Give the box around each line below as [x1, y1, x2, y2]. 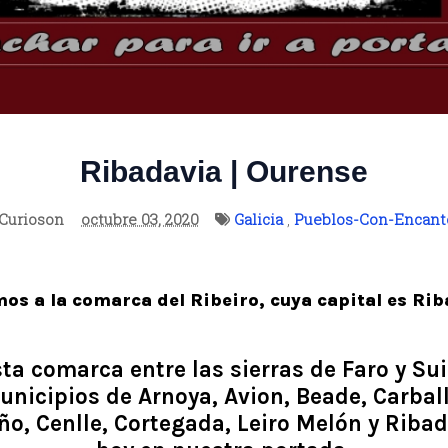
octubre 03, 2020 [81, 209, 199, 230]
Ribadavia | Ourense [80, 155, 368, 189]
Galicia [234, 209, 283, 230]
